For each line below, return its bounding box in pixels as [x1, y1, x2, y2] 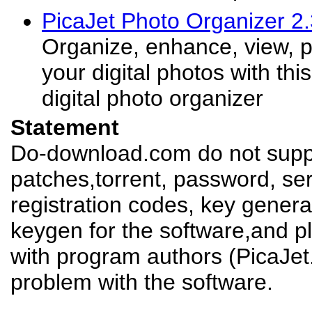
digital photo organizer [42, 86, 263, 111]
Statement [10, 115, 119, 140]
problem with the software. [10, 270, 273, 295]
